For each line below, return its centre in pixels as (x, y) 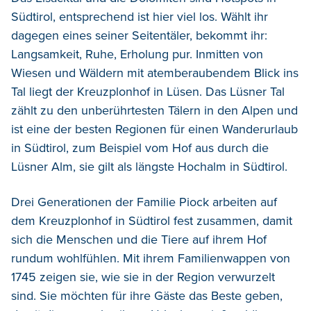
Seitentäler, (160, 35)
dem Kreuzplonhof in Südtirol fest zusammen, (135, 220)
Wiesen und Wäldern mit (77, 73)
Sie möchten (74, 295)
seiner (112, 35)
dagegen (37, 35)
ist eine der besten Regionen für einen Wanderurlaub (154, 129)
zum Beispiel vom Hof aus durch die (169, 148)
